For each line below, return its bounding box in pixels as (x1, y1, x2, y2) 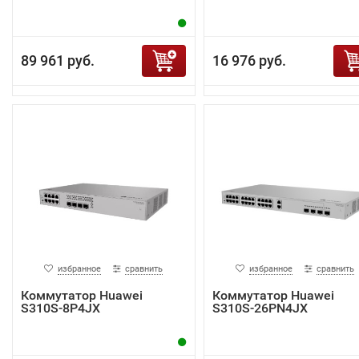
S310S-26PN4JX (212, 301, 308, 317)
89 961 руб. (21, 52, 95, 70)
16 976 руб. (212, 52, 286, 70)
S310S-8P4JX (21, 301, 100, 317)
